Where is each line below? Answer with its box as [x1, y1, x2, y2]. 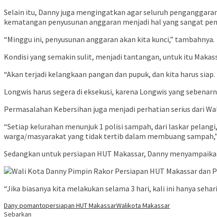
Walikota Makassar [116, 201, 170, 210]
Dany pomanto [4, 201, 46, 210]
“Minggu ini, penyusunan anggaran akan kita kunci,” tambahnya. [4, 34, 215, 45]
